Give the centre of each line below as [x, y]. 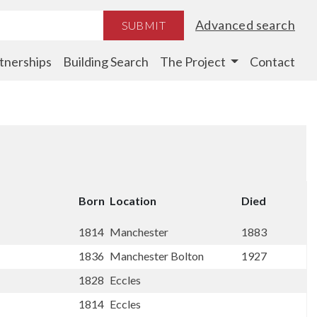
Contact [272, 62]
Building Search [105, 62]
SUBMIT [143, 25]
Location [133, 201]
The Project [192, 62]
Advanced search [245, 25]
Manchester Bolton [158, 256]
